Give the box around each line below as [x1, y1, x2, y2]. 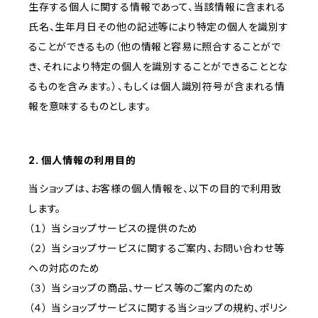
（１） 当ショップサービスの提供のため [28, 222, 199, 235]
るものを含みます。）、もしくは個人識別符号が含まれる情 [28, 80, 285, 93]
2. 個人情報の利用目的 [28, 154, 136, 167]
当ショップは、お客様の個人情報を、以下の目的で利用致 [28, 182, 282, 195]
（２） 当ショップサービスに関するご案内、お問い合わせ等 [28, 242, 285, 255]
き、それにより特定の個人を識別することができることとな [28, 60, 288, 73]
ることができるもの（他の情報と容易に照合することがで [28, 40, 281, 53]
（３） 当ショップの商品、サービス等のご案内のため [28, 282, 254, 295]
